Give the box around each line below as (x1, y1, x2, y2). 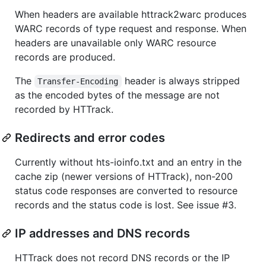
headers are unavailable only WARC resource (15, 36, 216, 49)
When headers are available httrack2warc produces (15, 8, 246, 20)
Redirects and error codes (15, 130, 165, 145)
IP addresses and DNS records (15, 226, 190, 240)
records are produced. (15, 50, 115, 63)
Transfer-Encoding (37, 76, 119, 86)
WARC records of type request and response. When (15, 22, 246, 34)
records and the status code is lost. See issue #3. (15, 198, 236, 211)
